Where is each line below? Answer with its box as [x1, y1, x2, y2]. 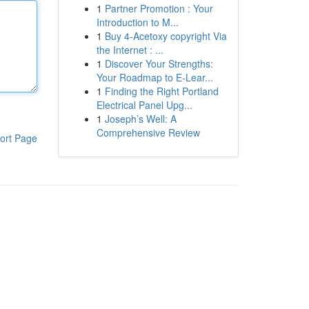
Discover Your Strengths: [104, 57, 213, 70]
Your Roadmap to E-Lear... [96, 70, 213, 84]
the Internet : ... [96, 43, 163, 57]
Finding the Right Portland [104, 84, 219, 98]
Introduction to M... [96, 15, 179, 29]
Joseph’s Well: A [104, 112, 177, 126]
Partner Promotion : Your [104, 1, 213, 15]
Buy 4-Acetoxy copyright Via [104, 29, 227, 43]
